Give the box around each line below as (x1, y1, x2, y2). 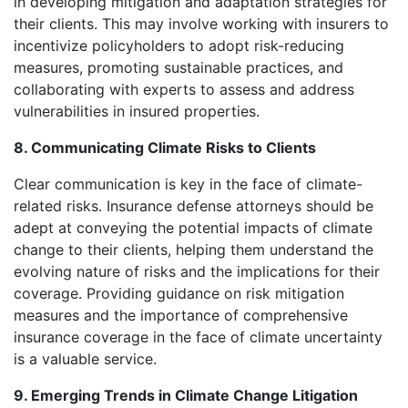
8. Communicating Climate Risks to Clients (14, 138, 316, 157)
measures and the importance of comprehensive (14, 305, 348, 324)
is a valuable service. (14, 349, 157, 368)
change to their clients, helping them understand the (14, 240, 373, 259)
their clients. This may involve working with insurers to (14, 14, 389, 33)
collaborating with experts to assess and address (14, 79, 354, 98)
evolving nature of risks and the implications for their (14, 261, 380, 280)
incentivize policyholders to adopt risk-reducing (14, 36, 344, 55)
